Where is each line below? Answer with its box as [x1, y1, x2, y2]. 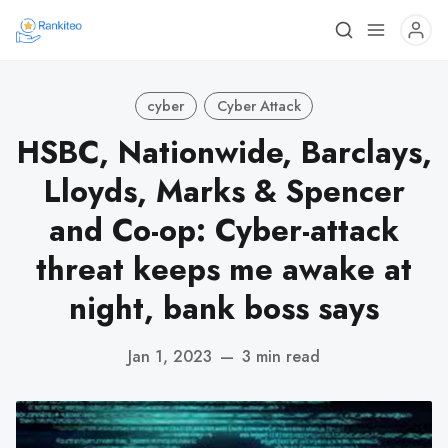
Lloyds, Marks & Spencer [43, 169, 405, 214]
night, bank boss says [69, 286, 379, 331]
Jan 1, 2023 [128, 344, 212, 368]
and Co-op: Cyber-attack [49, 208, 399, 253]
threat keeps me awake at [36, 247, 412, 292]
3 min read [242, 344, 320, 368]
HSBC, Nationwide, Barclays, [16, 130, 432, 175]
